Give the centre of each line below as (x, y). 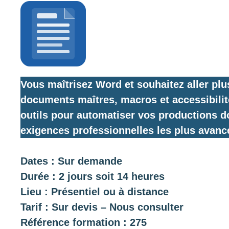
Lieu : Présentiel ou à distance (95, 192)
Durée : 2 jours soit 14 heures (93, 177)
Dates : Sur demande (71, 161)
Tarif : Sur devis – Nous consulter (102, 207)
